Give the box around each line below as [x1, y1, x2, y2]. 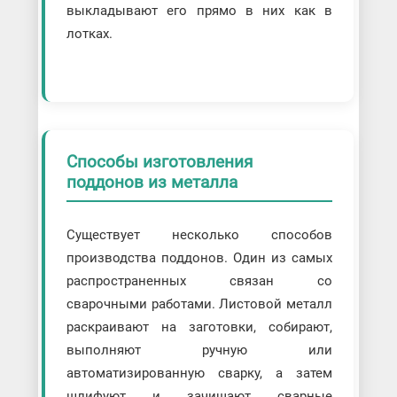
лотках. [66, 25, 113, 42]
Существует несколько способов [66, 227, 333, 244]
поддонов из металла [66, 171, 237, 192]
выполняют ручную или [66, 342, 333, 359]
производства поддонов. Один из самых [66, 250, 333, 267]
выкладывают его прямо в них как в [66, 2, 333, 19]
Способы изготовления [66, 151, 253, 172]
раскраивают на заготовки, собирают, [66, 319, 333, 336]
